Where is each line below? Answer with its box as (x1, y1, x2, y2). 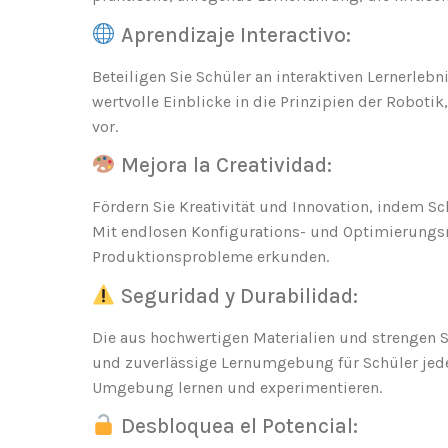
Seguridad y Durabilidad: (115, 283, 358, 308)
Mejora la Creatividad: (115, 153, 332, 178)
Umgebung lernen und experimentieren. (92, 377, 382, 397)
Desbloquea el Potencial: (115, 414, 358, 438)
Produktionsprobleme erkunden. (92, 247, 329, 267)
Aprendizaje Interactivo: (115, 22, 351, 47)
